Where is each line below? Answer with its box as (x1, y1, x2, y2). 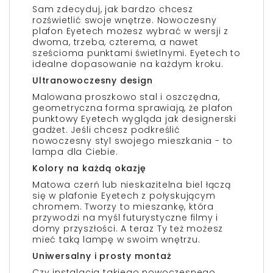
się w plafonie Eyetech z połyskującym (32, 190, 216, 202)
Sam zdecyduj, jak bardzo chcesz (32, 3, 193, 15)
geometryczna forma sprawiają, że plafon (32, 102, 233, 114)
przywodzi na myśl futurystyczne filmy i (32, 211, 219, 224)
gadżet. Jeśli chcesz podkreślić (32, 124, 180, 136)
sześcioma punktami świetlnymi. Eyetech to (32, 47, 241, 59)
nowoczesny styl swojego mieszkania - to (32, 135, 233, 147)
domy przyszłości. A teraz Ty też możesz (32, 222, 224, 235)
